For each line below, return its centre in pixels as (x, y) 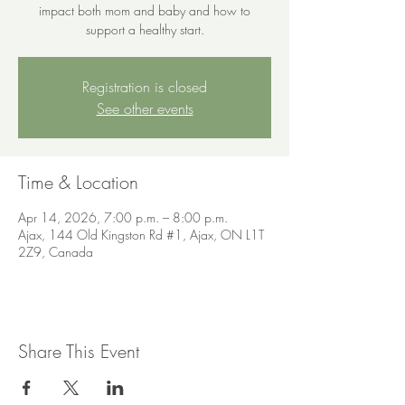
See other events (145, 108)
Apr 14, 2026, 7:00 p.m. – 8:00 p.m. (123, 217)
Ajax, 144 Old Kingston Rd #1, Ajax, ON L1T (141, 235)
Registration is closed (145, 87)
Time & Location (78, 182)
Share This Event (79, 351)
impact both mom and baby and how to (145, 10)
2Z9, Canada (56, 252)
